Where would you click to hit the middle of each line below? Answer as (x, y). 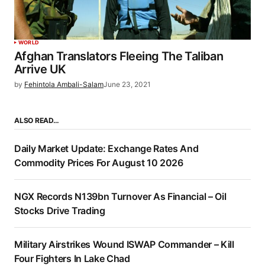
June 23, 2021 (127, 85)
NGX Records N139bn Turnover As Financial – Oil (120, 197)
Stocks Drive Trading (60, 211)
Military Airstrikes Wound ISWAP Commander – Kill (124, 245)
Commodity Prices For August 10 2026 (99, 163)
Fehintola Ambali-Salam (64, 85)
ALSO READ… (37, 121)
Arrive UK (40, 70)
